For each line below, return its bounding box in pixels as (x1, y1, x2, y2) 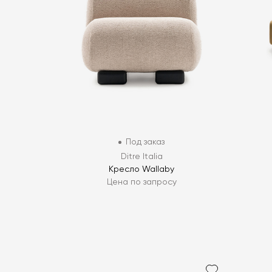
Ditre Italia (120, 152, 163, 161)
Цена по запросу (106, 178, 177, 187)
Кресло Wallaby (109, 165, 175, 174)
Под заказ (126, 138, 165, 147)
